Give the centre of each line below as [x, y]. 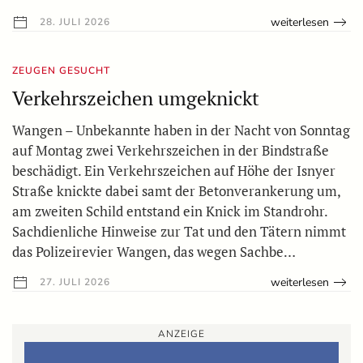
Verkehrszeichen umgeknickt [136, 98]
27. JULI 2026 [73, 282]
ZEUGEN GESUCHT [61, 70]
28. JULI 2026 [73, 21]
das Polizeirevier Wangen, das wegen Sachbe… [154, 251]
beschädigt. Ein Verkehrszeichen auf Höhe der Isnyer [174, 170]
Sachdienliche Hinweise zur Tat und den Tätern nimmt [179, 231]
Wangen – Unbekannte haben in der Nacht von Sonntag [181, 130]
